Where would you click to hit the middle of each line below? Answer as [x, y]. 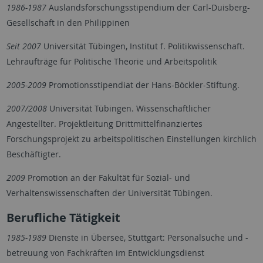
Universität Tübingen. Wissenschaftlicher [129, 108]
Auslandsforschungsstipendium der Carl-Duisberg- [148, 7]
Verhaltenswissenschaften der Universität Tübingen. [109, 193]
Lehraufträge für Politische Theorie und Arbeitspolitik [111, 61]
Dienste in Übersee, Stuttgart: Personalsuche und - [147, 237]
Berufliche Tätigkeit [63, 217]
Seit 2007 [23, 46]
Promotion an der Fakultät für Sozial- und [107, 177]
